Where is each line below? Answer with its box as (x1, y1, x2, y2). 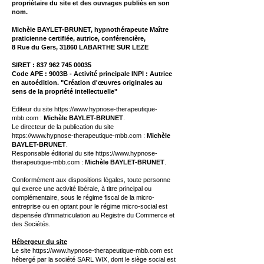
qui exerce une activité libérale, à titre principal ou (12, 185, 151, 192)
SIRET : (12, 61, 37, 68)
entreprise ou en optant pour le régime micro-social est (12, 203, 167, 210)
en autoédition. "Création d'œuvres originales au (12, 79, 163, 86)
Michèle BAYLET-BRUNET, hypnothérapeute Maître (12, 26, 169, 33)
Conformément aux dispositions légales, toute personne (12, 176, 170, 183)
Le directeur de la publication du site (12, 123, 114, 130)
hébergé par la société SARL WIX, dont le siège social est (12, 256, 176, 263)
